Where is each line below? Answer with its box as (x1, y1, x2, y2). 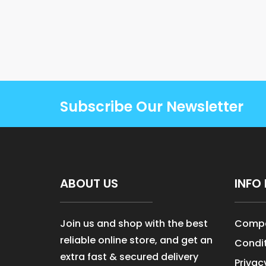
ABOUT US (59, 175, 118, 192)
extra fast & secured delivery (59, 249, 198, 264)
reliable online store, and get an (59, 233, 213, 247)
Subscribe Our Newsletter (59, 97, 243, 117)
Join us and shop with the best (59, 216, 208, 230)
